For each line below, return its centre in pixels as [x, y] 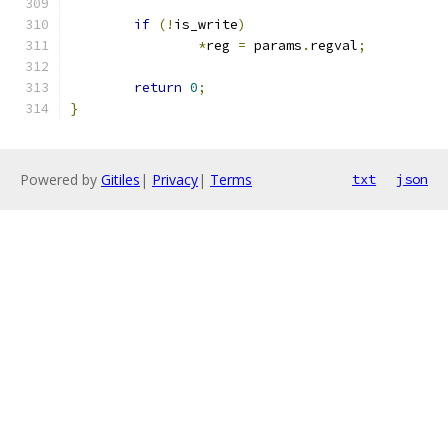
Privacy [175, 179]
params [274, 45]
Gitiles [120, 179]
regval [334, 45]
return [158, 87]
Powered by [60, 179]
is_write [206, 24]
